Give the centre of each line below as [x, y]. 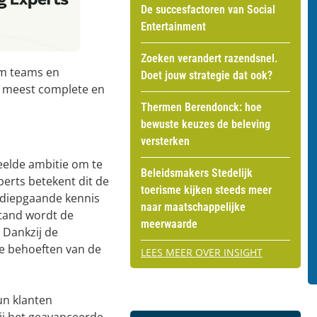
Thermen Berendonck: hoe [201, 107]
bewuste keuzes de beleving [206, 124]
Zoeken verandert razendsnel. [209, 58]
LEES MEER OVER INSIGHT [202, 252]
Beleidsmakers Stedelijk [197, 173]
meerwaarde [169, 224]
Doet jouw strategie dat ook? [207, 75]
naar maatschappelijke [193, 207]
